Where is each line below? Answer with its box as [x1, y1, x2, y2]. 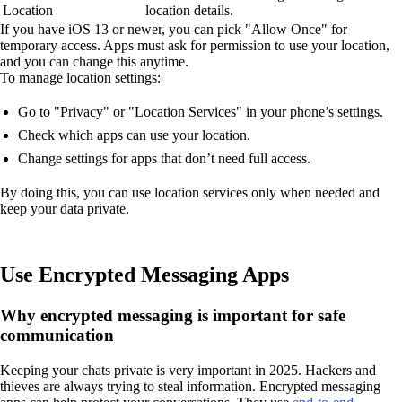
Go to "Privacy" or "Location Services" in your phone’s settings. [18, 103, 383, 119]
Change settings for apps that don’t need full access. [18, 150, 310, 166]
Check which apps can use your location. [18, 127, 250, 143]
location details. [145, 2, 233, 18]
